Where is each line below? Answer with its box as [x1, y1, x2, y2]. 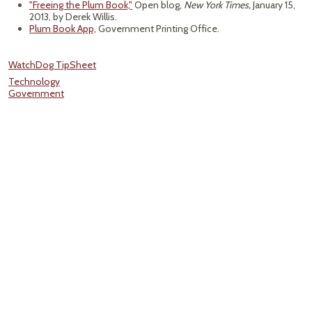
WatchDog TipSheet [8, 58, 96, 71]
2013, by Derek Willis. [29, 10, 117, 23]
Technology [8, 75, 60, 88]
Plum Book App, [29, 22, 96, 35]
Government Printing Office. [96, 22, 219, 35]
